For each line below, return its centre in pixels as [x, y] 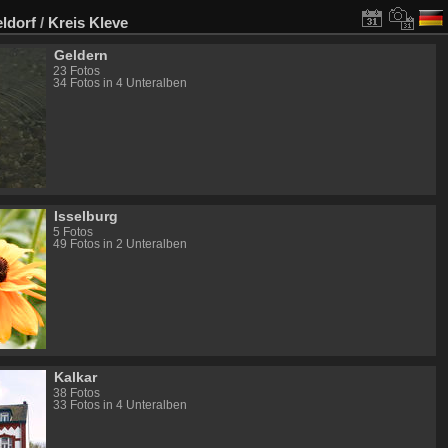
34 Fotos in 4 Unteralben [119, 82]
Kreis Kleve [88, 22]
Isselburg [86, 216]
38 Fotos [76, 392]
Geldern [81, 55]
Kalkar [76, 377]
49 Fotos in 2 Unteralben [119, 243]
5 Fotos [72, 231]
